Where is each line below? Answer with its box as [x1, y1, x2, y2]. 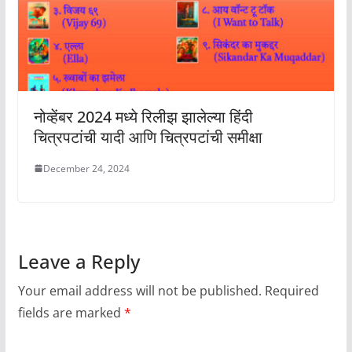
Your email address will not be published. [17, 281, 262, 299]
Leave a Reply [17, 247, 140, 274]
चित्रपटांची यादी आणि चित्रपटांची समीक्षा [33, 126, 262, 148]
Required [264, 281, 319, 299]
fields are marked [17, 303, 124, 321]
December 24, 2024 [42, 161, 130, 175]
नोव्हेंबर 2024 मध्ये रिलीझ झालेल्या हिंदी [33, 105, 253, 127]
